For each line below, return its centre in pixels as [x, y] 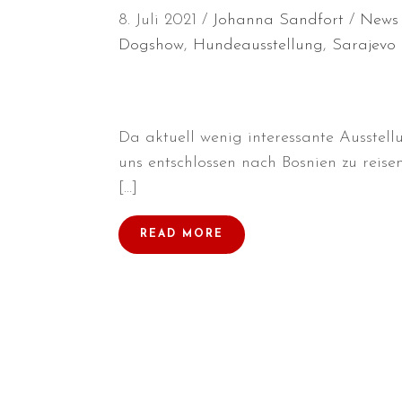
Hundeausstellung [258, 45]
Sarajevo [364, 45]
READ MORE [182, 234]
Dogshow [151, 45]
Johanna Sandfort [278, 20]
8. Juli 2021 [157, 20]
